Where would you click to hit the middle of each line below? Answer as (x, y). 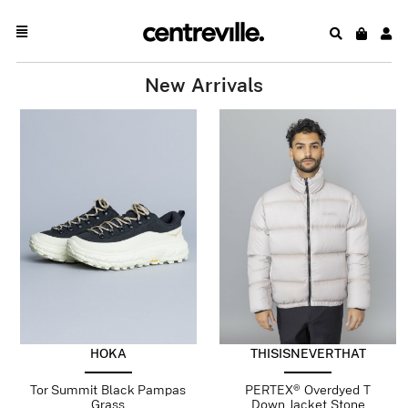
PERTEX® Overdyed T (308, 390)
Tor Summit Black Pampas (108, 390)
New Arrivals (204, 86)
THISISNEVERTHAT (308, 354)
